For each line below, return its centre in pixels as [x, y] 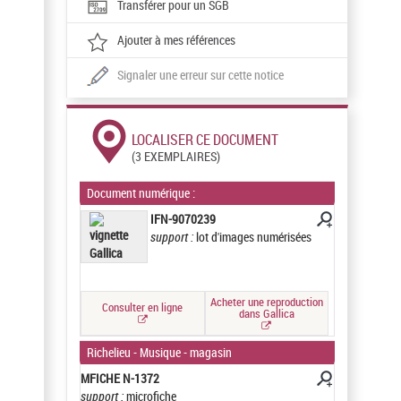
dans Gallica [266, 313]
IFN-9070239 [183, 219]
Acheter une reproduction [266, 301]
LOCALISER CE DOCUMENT [205, 140]
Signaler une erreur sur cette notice [201, 75]
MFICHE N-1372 [120, 378]
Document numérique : [143, 193]
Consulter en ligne [143, 307]
